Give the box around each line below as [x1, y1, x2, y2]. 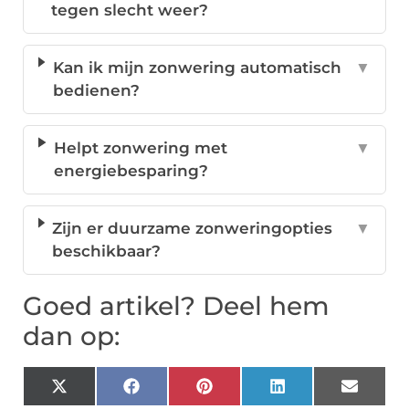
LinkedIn [284, 383, 357, 403]
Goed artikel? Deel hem [23, 290, 330, 322]
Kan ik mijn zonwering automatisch [52, 58, 341, 78]
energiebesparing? [53, 162, 208, 181]
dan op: [23, 320, 120, 352]
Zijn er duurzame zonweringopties [52, 219, 333, 238]
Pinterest [211, 383, 286, 403]
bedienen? [52, 81, 140, 100]
